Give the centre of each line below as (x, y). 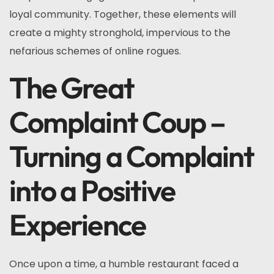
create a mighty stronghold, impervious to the (120, 33)
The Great (72, 87)
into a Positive (92, 190)
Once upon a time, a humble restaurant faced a (124, 264)
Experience (77, 224)
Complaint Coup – (117, 122)
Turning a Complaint (132, 156)
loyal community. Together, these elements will (123, 14)
